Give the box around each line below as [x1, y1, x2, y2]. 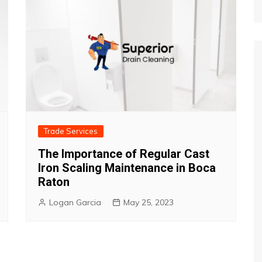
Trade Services [44, 126, 98, 136]
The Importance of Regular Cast [38, 146, 209, 161]
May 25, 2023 [123, 196, 174, 208]
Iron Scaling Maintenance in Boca [38, 160, 216, 175]
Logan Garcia [49, 196, 101, 208]
